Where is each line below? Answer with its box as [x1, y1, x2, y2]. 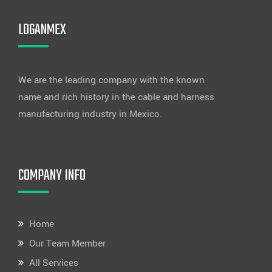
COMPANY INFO [18, 164, 86, 187]
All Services [29, 256, 78, 270]
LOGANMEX [18, 18, 66, 41]
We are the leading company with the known [18, 73, 205, 87]
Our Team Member [29, 236, 106, 250]
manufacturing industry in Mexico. [18, 107, 162, 121]
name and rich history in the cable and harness [18, 90, 214, 104]
